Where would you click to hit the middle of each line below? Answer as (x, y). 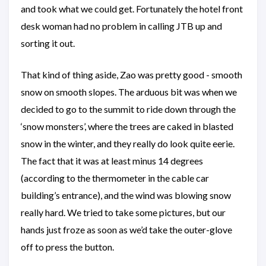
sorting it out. (48, 43)
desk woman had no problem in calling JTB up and (121, 26)
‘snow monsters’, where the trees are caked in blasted (127, 126)
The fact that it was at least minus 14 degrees (112, 160)
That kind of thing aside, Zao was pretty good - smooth (132, 74)
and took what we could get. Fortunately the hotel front (132, 8)
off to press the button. (67, 246)
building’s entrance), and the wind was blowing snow (126, 195)
